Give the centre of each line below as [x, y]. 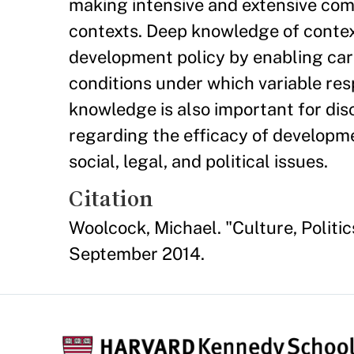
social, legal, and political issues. [198, 161]
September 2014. [137, 254]
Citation [111, 199]
